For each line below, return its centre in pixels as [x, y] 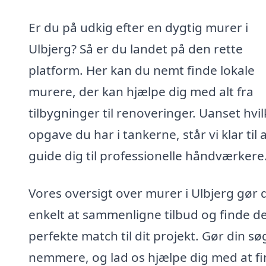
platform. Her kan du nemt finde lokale [142, 70]
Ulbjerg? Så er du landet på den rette [136, 48]
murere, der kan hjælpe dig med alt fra [141, 91]
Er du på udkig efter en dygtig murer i [138, 27]
